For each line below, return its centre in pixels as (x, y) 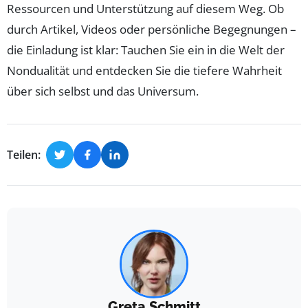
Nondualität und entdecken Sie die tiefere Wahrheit (144, 71)
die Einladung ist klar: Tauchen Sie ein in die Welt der (146, 50)
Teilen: (24, 154)
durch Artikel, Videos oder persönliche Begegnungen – (152, 30)
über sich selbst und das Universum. (103, 91)
